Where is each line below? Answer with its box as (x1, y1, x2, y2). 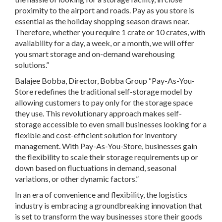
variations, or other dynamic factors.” (15, 174, 139, 183)
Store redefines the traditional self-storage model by (15, 87, 192, 96)
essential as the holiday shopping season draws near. (15, 16, 189, 26)
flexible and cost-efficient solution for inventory (15, 130, 177, 140)
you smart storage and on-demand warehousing (15, 49, 175, 58)
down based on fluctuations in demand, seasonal (15, 163, 176, 172)
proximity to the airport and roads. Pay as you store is (15, 5, 194, 15)
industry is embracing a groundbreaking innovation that (15, 201, 202, 210)
